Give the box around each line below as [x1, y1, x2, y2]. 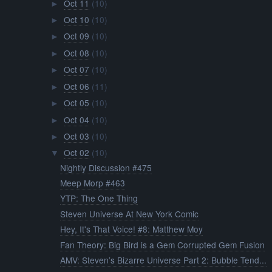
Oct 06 [63, 80, 89, 92]
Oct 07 [63, 63, 89, 76]
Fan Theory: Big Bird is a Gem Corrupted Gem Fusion [60, 238, 265, 251]
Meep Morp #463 [60, 177, 126, 189]
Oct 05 [63, 97, 89, 109]
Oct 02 [63, 146, 89, 159]
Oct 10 [63, 13, 89, 25]
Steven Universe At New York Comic [60, 207, 199, 220]
